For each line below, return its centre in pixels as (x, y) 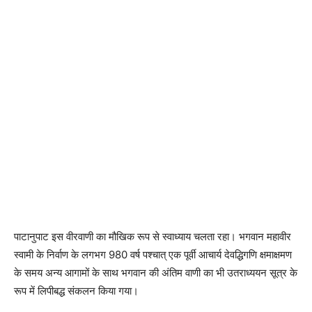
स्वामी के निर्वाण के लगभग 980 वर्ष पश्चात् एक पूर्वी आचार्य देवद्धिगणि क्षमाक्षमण (153, 255)
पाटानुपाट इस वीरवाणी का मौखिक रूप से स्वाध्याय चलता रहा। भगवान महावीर (153, 236)
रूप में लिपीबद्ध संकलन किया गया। (76, 291)
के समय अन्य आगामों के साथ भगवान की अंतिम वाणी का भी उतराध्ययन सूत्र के (156, 273)
